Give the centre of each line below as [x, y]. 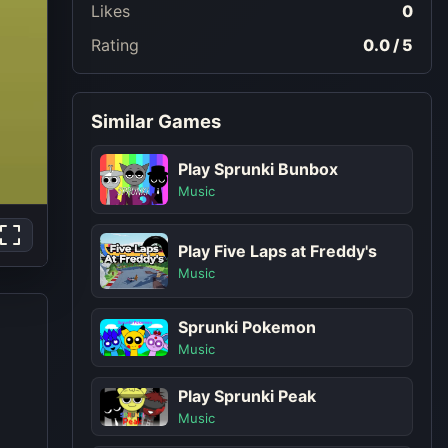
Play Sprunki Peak [247, 396]
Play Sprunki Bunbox [258, 169]
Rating [115, 45]
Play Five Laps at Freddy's [277, 250]
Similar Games [156, 121]
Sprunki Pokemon [247, 327]
